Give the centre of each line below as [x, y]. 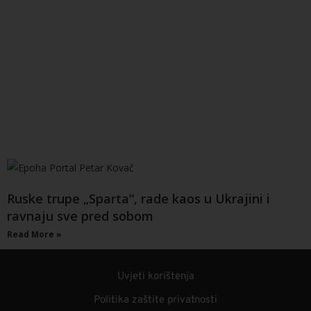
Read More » [34, 234]
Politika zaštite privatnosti [155, 300]
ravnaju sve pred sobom [80, 216]
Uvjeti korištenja [155, 276]
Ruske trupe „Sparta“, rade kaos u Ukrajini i [138, 198]
